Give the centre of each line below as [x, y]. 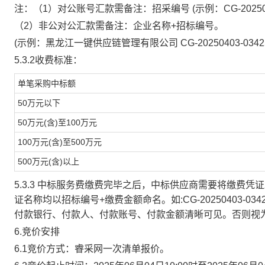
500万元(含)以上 [49, 161]
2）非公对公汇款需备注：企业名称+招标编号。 [124, 26]
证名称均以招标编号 [57, 200]
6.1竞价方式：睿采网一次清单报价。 [92, 249]
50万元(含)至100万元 [57, 122]
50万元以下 [39, 103]
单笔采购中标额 [47, 83]
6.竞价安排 [37, 232]
